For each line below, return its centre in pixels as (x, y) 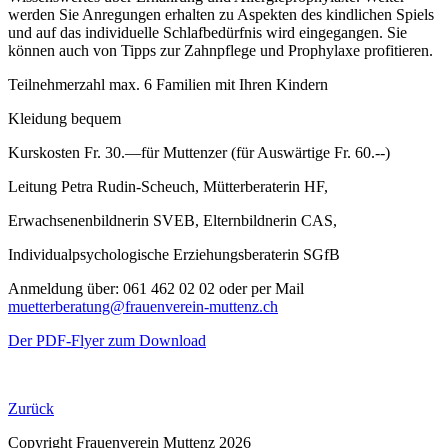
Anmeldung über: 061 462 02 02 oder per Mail (156, 289)
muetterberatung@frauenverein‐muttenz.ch (143, 307)
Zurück (31, 409)
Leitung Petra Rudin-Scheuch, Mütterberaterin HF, (168, 187)
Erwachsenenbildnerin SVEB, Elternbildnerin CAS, (172, 221)
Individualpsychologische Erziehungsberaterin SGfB (174, 255)
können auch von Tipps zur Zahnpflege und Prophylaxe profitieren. (220, 51)
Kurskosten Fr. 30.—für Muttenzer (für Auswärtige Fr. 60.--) (199, 153)
